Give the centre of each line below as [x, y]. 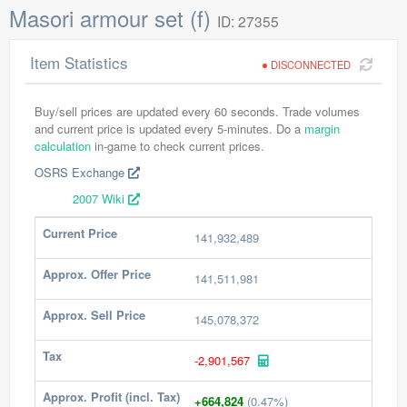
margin [322, 129]
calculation [63, 146]
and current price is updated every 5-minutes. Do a [169, 129]
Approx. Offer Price [97, 274]
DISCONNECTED [311, 65]
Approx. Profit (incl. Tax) [111, 397]
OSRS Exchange [81, 172]
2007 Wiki [100, 199]
